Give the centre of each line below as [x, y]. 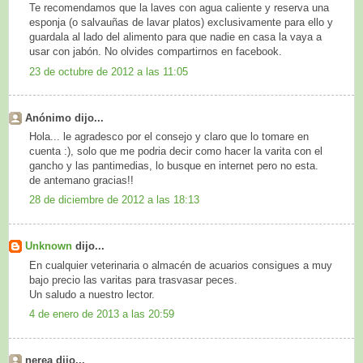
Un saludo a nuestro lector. [92, 294]
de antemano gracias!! [81, 180]
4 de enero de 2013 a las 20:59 [102, 314]
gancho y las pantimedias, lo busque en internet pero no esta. [174, 165]
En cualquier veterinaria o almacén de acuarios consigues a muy [181, 265]
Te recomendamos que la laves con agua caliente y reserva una [179, 8]
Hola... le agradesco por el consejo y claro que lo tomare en [169, 136]
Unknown [50, 246]
